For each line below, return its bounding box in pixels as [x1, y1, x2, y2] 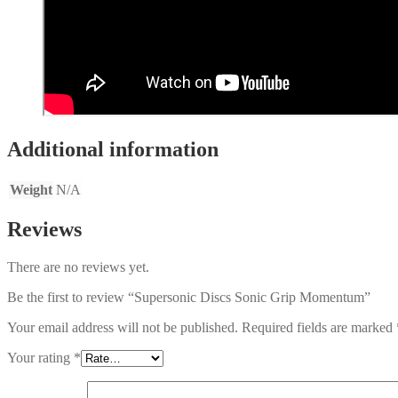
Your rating [7, 350, 74, 366]
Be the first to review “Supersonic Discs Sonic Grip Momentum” [7, 290, 370, 306]
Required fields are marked [242, 320, 396, 336]
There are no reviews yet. [7, 259, 149, 275]
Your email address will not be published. [7, 320, 238, 336]
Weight [10, 181, 52, 197]
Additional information [7, 137, 219, 161]
